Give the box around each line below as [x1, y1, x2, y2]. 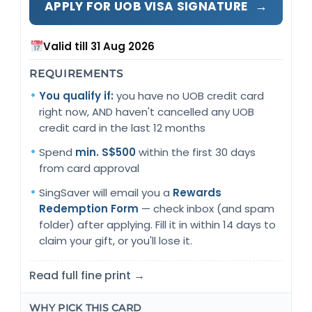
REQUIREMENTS [29, 67, 123, 81]
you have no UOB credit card [114, 88, 265, 104]
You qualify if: [39, 88, 114, 104]
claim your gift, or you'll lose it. [39, 233, 193, 249]
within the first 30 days [136, 145, 256, 160]
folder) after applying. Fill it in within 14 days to [39, 217, 276, 233]
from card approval [39, 161, 140, 176]
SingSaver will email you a [39, 185, 173, 201]
